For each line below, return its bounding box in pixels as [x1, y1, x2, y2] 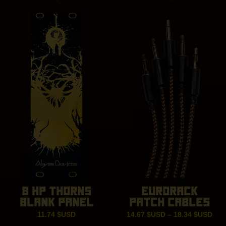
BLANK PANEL [20, 194, 94, 211]
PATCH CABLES [129, 194, 210, 211]
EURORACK [141, 183, 198, 200]
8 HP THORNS [22, 183, 92, 200]
